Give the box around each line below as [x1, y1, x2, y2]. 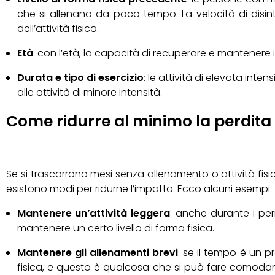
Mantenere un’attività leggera [17, 206, 171, 221]
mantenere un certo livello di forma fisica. [17, 221, 214, 236]
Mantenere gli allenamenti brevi [17, 246, 178, 260]
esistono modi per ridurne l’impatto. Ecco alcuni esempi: [6, 182, 272, 196]
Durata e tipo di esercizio [17, 71, 144, 85]
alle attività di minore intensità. [17, 85, 162, 100]
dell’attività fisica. [17, 21, 99, 36]
